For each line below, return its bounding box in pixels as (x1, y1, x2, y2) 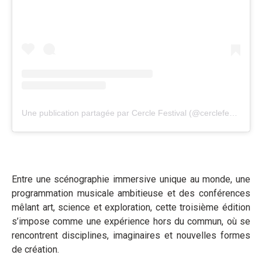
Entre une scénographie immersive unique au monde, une (12, 173, 250, 185)
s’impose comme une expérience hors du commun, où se (12, 215, 250, 227)
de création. (12, 243, 59, 255)
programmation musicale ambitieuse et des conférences (12, 187, 250, 199)
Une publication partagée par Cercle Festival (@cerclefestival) (229, 108, 237, 118)
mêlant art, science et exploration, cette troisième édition (12, 201, 250, 213)
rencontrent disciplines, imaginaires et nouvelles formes (12, 229, 250, 241)
